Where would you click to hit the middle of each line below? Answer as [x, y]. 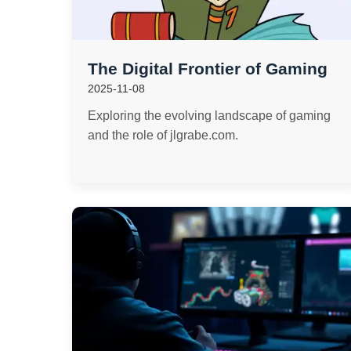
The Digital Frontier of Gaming [208, 69]
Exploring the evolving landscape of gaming [209, 116]
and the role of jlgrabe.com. [163, 135]
